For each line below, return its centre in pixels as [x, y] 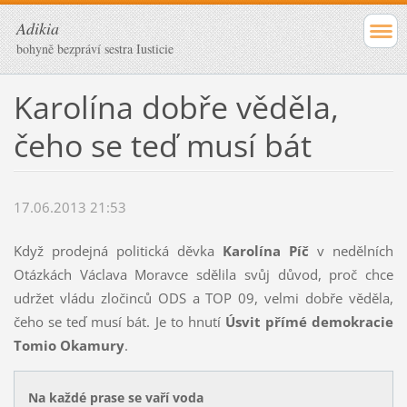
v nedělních [356, 251]
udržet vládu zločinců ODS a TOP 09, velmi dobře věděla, [203, 298]
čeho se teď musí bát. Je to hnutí [119, 322]
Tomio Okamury [69, 346]
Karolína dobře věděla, [176, 107]
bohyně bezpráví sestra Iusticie [95, 49]
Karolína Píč [270, 251]
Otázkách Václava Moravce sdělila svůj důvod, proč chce [203, 275]
